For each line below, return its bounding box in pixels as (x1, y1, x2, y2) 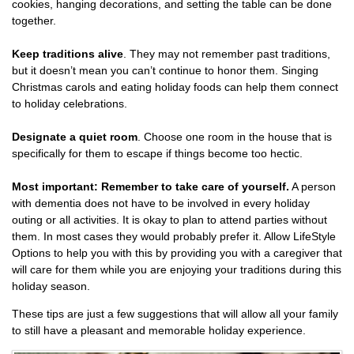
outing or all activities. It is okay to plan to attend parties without (12, 213, 327, 226)
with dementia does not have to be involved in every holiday (12, 197, 310, 209)
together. (12, 14, 56, 27)
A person (289, 180, 336, 193)
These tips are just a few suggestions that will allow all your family (12, 307, 338, 320)
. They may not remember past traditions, (123, 47, 330, 60)
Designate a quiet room (12, 130, 137, 143)
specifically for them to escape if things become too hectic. (12, 147, 303, 160)
